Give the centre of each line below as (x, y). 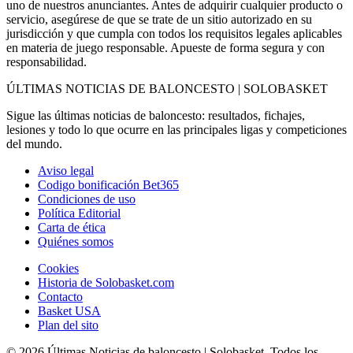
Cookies (58, 268)
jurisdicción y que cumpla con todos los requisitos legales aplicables (174, 33)
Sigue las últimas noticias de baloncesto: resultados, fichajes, (156, 115)
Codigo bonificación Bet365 (108, 184)
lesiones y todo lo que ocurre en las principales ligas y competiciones (176, 129)
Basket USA (69, 310)
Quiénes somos (76, 241)
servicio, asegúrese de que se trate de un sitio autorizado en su (159, 19)
